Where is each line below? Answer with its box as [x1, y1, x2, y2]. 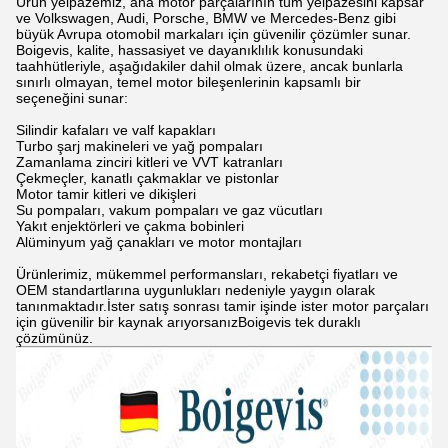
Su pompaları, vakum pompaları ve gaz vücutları [16, 202, 323, 218]
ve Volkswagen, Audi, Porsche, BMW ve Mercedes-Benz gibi [16, 10, 396, 26]
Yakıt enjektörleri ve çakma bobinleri [16, 218, 244, 234]
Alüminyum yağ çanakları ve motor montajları [16, 234, 302, 250]
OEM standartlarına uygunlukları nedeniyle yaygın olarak [16, 282, 375, 298]
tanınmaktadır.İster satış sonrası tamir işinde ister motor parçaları [16, 298, 429, 314]
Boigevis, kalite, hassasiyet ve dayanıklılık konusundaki [16, 42, 363, 58]
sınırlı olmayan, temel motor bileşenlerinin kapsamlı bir [16, 74, 361, 90]
